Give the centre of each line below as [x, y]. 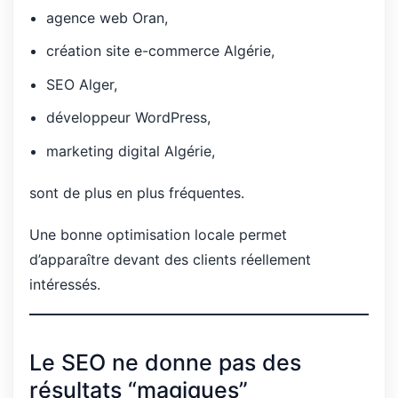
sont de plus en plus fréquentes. [137, 193]
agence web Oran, [107, 17]
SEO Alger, [82, 84]
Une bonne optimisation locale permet [158, 235]
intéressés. [65, 285]
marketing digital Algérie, [131, 151]
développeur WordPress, [129, 118]
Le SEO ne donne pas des [165, 362]
